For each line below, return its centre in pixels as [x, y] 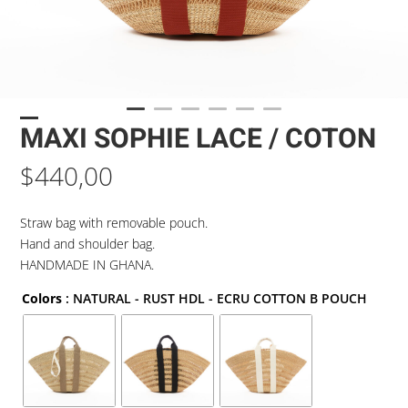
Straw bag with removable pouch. [114, 223]
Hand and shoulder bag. [88, 244]
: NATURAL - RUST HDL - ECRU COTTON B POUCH [217, 298]
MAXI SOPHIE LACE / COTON [199, 139]
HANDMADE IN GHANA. [87, 265]
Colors [42, 298]
